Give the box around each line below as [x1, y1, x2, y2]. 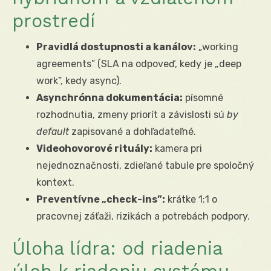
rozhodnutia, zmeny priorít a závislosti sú [36, 108, 227, 120]
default [36, 125, 69, 137]
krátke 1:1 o [165, 193, 217, 205]
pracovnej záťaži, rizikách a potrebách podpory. [36, 210, 250, 222]
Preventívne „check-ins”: [36, 193, 165, 205]
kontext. [36, 176, 74, 188]
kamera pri [152, 142, 202, 154]
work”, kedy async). [36, 74, 122, 87]
